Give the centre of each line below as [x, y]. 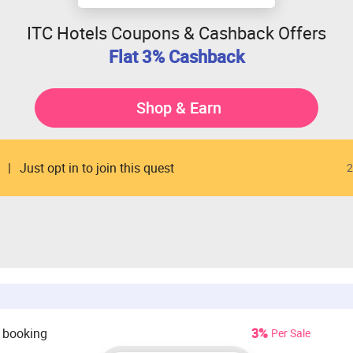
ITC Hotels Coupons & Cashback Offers [176, 33]
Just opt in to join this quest [97, 168]
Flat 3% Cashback [176, 56]
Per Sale [291, 333]
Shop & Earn [178, 108]
